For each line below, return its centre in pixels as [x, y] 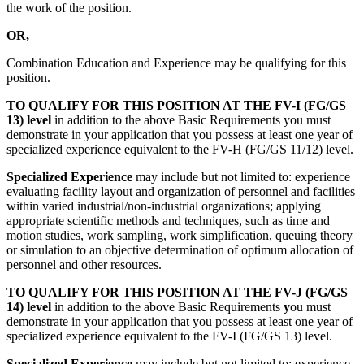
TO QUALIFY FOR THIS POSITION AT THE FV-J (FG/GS [177, 292]
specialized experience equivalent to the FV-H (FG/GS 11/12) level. [180, 149]
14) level [30, 306]
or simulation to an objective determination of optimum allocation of [180, 249]
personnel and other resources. [84, 264]
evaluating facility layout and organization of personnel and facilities [181, 191]
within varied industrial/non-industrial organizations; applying [164, 206]
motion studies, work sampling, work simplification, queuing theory [180, 235]
